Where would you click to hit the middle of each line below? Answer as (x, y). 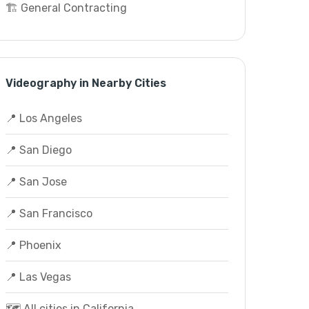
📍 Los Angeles (43, 118)
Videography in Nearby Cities (86, 83)
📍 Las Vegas (38, 277)
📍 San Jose (36, 182)
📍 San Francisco (49, 213)
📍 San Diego (38, 150)
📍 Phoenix (33, 245)
